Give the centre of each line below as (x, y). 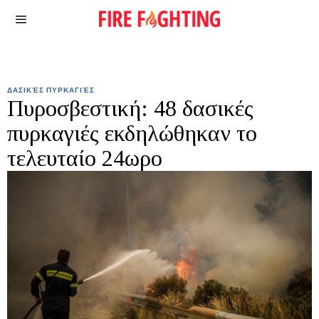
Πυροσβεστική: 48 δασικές (130, 108)
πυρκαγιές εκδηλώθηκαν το (132, 133)
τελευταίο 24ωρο (85, 158)
